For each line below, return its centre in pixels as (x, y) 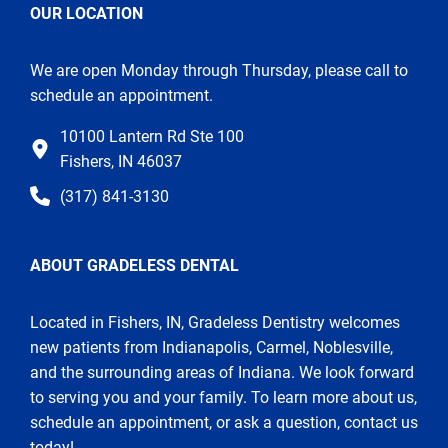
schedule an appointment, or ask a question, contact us (224, 423)
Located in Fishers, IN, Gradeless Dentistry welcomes (215, 323)
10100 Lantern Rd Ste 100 (152, 136)
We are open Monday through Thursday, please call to (219, 70)
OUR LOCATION (86, 13)
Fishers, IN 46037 (121, 161)
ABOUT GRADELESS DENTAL (134, 266)
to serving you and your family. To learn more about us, (223, 398)
